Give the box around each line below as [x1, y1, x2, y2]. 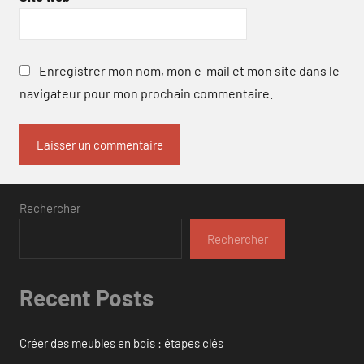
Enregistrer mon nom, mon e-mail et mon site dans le [39, 63, 340, 79]
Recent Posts [19, 284, 154, 312]
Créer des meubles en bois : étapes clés [19, 335, 223, 350]
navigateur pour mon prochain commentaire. [19, 85, 273, 102]
